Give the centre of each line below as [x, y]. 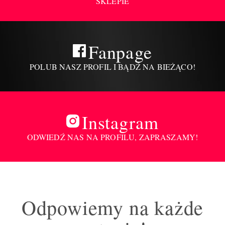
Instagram [120, 122]
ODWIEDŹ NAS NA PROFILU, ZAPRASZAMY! [113, 137]
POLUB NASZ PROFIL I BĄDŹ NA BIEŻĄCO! [113, 66]
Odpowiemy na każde [113, 207]
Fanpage [120, 51]
